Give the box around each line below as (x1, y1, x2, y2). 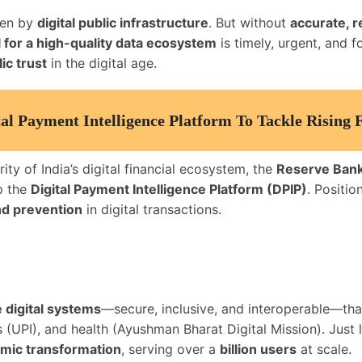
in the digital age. (47, 55, 157, 71)
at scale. (297, 341, 351, 357)
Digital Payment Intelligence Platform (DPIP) (31, 181, 307, 197)
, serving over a (121, 341, 220, 357)
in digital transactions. (82, 201, 221, 217)
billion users (220, 341, 297, 357)
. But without (208, 15, 290, 31)
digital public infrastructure (37, 15, 208, 31)
